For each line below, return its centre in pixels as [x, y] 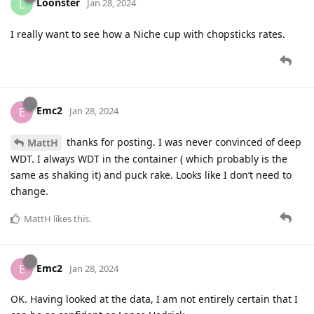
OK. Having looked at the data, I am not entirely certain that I [154, 299]
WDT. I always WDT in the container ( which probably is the [149, 159]
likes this [70, 219]
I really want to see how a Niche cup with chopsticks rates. [148, 34]
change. [29, 191]
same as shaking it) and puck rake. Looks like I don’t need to [151, 175]
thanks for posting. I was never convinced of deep [183, 142]
